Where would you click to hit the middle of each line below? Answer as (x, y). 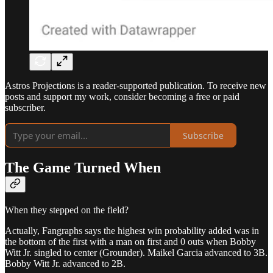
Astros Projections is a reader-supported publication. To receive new (136, 86)
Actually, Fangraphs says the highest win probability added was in (132, 231)
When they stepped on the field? (67, 210)
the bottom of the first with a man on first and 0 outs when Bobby (130, 242)
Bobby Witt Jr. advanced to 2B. (65, 264)
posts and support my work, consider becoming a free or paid (122, 97)
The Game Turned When (83, 168)
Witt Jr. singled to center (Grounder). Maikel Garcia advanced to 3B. (136, 253)
